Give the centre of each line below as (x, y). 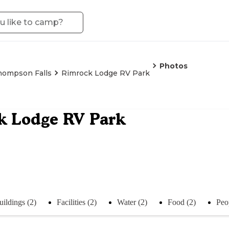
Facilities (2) (77, 202)
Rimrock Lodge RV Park (106, 73)
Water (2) (132, 202)
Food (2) (182, 202)
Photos (174, 66)
